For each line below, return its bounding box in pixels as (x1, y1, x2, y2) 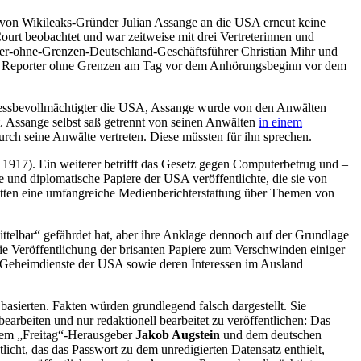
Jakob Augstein (135, 328, 220, 342)
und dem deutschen (220, 328, 322, 342)
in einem (259, 115, 302, 130)
